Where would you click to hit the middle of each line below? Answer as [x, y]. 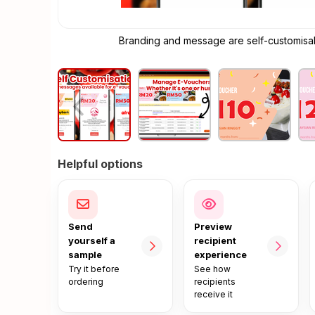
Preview [213, 226]
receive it [213, 294]
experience [220, 255]
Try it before [94, 269]
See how [212, 269]
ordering [86, 282]
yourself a [92, 240]
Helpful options [100, 164]
